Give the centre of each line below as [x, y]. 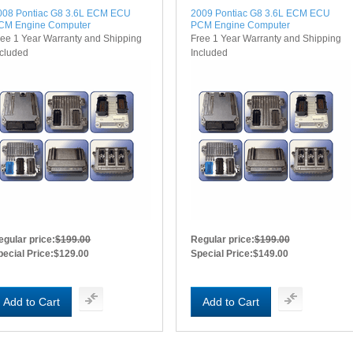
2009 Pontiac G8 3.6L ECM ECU [260, 13]
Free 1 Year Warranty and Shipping [266, 38]
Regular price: [222, 239]
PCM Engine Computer [240, 25]
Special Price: [221, 253]
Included [209, 52]
